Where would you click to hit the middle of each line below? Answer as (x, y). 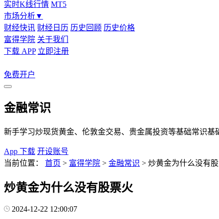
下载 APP (20, 51)
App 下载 (20, 151)
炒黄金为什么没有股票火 (68, 187)
